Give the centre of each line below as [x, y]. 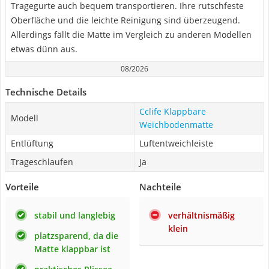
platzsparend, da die [76, 236]
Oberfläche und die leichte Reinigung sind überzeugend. [125, 20]
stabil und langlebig [75, 215]
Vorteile [22, 187]
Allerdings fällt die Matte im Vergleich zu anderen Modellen [131, 35]
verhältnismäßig [201, 215]
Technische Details [46, 92]
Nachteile [160, 187]
